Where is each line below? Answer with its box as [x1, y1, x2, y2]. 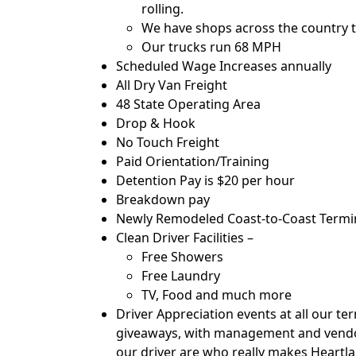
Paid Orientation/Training [116, 153, 269, 170]
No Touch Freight [116, 133, 219, 151]
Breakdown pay [116, 191, 210, 208]
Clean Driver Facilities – [116, 229, 253, 246]
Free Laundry [141, 267, 220, 284]
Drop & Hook [116, 114, 195, 132]
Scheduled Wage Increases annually [116, 57, 331, 75]
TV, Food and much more [141, 286, 292, 304]
